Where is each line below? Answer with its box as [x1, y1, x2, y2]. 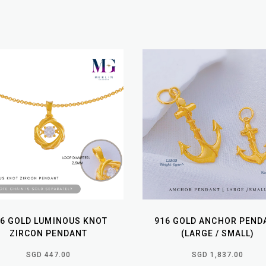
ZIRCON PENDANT [9, 228, 88, 238]
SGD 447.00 [26, 250, 71, 259]
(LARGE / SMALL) [180, 228, 255, 238]
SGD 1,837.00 [191, 250, 244, 259]
